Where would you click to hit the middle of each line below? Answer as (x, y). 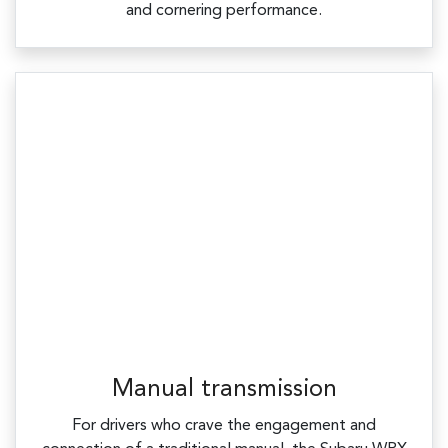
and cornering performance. (224, 11)
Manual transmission (224, 390)
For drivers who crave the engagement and (224, 426)
